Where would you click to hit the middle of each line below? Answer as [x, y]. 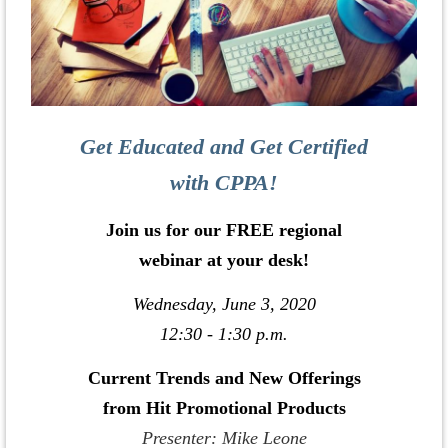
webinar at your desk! [224, 260]
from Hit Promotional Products [224, 408]
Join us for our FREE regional [224, 230]
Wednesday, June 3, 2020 [224, 304]
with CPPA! [224, 183]
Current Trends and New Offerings [224, 378]
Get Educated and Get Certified [224, 147]
